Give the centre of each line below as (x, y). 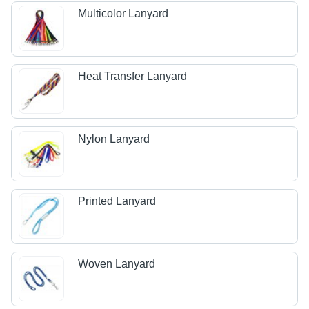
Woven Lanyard (117, 263)
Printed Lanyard (117, 201)
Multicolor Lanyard (123, 14)
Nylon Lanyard (114, 139)
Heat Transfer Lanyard (133, 77)
